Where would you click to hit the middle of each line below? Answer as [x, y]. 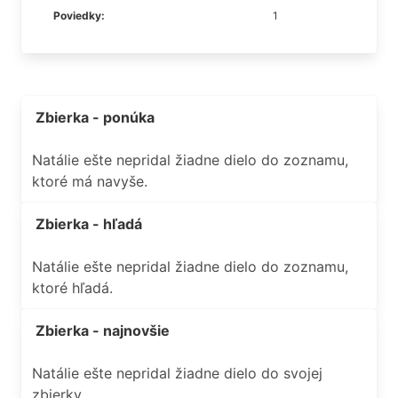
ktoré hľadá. [72, 288]
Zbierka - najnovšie [103, 330]
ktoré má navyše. [90, 181]
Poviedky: [79, 16]
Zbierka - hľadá [89, 224]
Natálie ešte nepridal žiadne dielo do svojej [177, 373]
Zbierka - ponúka [95, 117]
